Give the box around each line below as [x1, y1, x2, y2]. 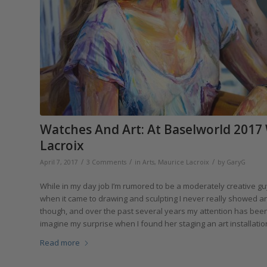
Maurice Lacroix [158, 158, 209, 167]
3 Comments [86, 158, 126, 167]
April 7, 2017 [40, 158, 78, 167]
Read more [40, 237, 80, 249]
